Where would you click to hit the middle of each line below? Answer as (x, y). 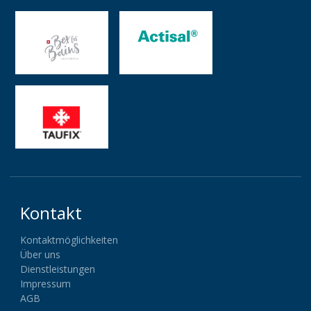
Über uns (40, 254)
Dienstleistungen (58, 269)
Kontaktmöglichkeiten (69, 239)
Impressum (45, 283)
